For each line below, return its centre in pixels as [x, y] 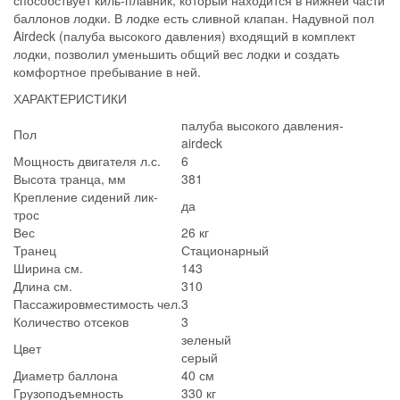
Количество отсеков [71, 322]
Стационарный [225, 250]
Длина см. [43, 286]
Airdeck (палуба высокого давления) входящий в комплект [184, 36]
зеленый [206, 340]
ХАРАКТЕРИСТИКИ [70, 99]
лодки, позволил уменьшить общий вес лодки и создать [176, 54]
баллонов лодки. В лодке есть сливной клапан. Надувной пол [194, 18]
